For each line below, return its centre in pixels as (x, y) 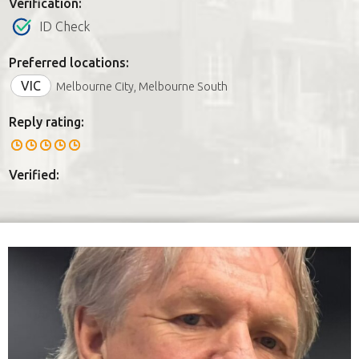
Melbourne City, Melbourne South (142, 86)
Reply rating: (46, 121)
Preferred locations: (69, 62)
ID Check (65, 26)
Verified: (34, 174)
